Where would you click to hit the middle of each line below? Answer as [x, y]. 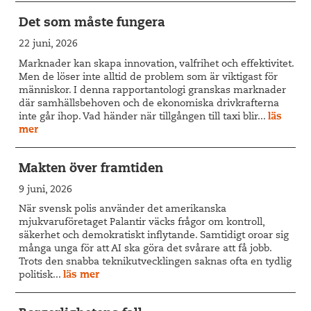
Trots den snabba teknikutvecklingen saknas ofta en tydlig [155, 263]
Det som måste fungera [92, 23]
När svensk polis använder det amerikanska [123, 210]
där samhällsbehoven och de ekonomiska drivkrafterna [149, 104]
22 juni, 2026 [49, 44]
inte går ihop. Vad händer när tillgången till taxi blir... [144, 117]
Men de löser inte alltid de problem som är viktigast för [149, 77]
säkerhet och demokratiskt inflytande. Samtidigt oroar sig [154, 236]
